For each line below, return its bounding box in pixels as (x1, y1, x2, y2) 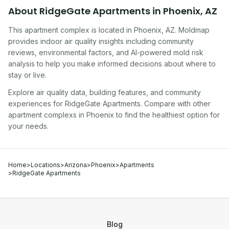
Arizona (64, 161, 87, 169)
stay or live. (8, 71, 47, 79)
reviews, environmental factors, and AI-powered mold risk (8, 48, 203, 57)
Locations (31, 161, 60, 169)
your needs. (8, 122, 49, 130)
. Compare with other (141, 99, 211, 108)
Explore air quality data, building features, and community (8, 88, 201, 97)
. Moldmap (175, 26, 210, 34)
